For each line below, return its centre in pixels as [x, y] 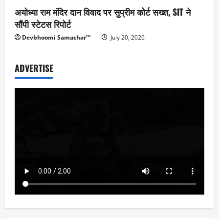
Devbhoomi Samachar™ [56, 38]
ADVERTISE [34, 68]
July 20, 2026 [127, 38]
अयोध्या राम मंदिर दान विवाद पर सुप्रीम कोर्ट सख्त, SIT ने [103, 12]
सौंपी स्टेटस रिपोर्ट [43, 24]
